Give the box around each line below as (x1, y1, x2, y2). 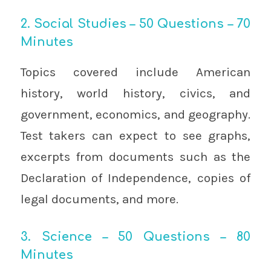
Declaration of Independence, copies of (20, 171, 251, 186)
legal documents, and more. (20, 192, 178, 207)
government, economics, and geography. (20, 107, 251, 122)
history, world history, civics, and (20, 86, 251, 101)
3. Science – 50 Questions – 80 (20, 230, 251, 244)
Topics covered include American (20, 65, 251, 80)
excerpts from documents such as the (20, 149, 251, 165)
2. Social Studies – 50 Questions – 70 (20, 16, 251, 31)
